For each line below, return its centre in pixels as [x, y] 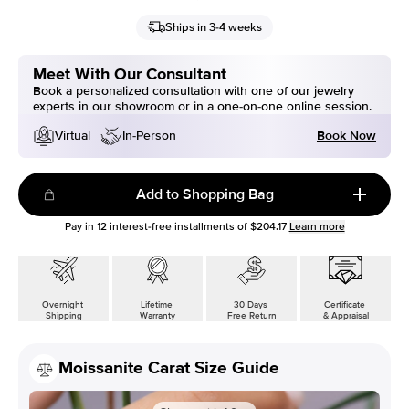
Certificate [346, 304]
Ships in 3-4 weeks [214, 27]
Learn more [317, 226]
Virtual [73, 136]
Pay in [80, 226]
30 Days [252, 304]
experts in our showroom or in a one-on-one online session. [202, 106]
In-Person [149, 136]
